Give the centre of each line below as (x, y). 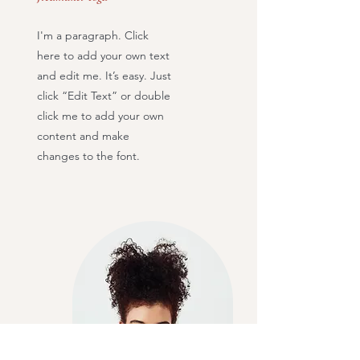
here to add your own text (103, 55)
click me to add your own (100, 116)
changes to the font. (90, 156)
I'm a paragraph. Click (93, 35)
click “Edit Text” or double (104, 96)
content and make (83, 136)
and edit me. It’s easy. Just (104, 76)
